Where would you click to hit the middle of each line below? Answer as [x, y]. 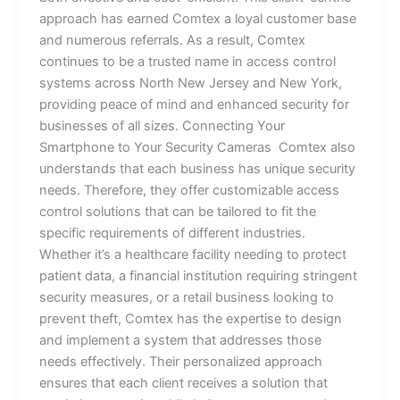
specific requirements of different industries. [173, 233]
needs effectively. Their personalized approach [181, 361]
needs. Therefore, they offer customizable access [190, 190]
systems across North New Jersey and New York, [191, 83]
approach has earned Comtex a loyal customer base [198, 18]
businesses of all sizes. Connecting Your [162, 125]
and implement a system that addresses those [181, 340]
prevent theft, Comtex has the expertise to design [191, 318]
